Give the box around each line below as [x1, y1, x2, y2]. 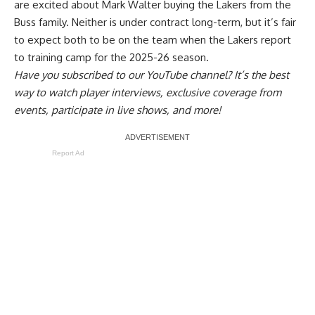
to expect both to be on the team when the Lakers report [14, 32, 291, 46]
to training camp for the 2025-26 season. [14, 50, 209, 64]
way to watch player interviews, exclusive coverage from [14, 85, 281, 99]
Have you [14, 67, 61, 82]
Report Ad [52, 148, 84, 157]
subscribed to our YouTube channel [61, 67, 227, 82]
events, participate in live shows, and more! [14, 103, 221, 117]
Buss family [14, 15, 66, 29]
